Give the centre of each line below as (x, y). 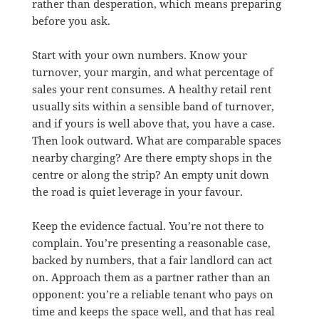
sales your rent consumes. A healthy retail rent (151, 89)
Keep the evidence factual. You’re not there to (148, 225)
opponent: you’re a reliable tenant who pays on (152, 294)
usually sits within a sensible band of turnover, (153, 106)
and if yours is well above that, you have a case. (153, 123)
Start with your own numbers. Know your (139, 54)
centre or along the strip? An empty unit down (150, 174)
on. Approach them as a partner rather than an (151, 277)
